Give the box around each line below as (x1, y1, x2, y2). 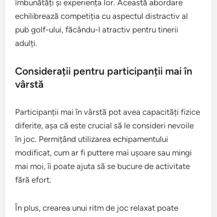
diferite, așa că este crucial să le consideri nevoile (15, 121, 194, 131)
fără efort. (15, 175, 52, 185)
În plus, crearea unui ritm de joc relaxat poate (15, 203, 179, 213)
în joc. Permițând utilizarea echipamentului (15, 134, 169, 144)
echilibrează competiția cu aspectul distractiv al (15, 11, 188, 21)
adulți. (15, 38, 38, 48)
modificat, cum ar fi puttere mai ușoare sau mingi (15, 148, 192, 158)
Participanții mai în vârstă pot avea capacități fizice (15, 107, 201, 117)
